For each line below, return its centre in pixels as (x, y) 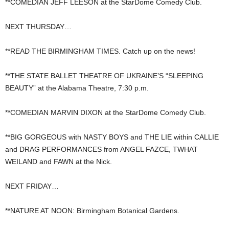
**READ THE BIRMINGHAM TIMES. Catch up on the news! (100, 51)
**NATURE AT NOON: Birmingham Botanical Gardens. (92, 211)
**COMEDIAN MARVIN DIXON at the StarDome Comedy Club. (106, 113)
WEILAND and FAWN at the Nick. (59, 162)
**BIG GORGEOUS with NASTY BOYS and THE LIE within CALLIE (112, 137)
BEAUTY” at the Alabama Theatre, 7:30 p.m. (77, 88)
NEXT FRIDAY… (32, 186)
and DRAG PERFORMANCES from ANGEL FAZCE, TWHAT (101, 150)
